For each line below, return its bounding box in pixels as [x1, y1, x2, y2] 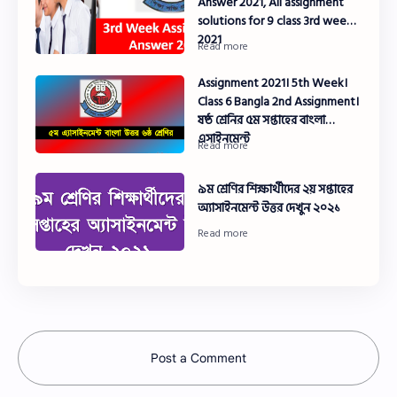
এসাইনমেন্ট [198, 128, 251, 149]
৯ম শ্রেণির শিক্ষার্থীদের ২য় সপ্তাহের [198, 179, 354, 200]
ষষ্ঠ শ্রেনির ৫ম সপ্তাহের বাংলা [198, 109, 326, 130]
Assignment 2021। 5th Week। [198, 72, 348, 93]
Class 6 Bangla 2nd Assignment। [198, 90, 360, 112]
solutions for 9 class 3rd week [198, 10, 354, 31]
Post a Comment [151, 349, 246, 366]
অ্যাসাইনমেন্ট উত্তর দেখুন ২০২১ [198, 198, 341, 219]
